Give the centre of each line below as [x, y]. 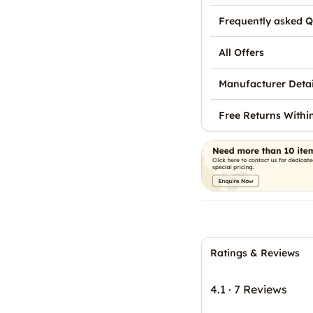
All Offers [241, 52]
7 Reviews [261, 289]
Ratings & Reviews [255, 253]
